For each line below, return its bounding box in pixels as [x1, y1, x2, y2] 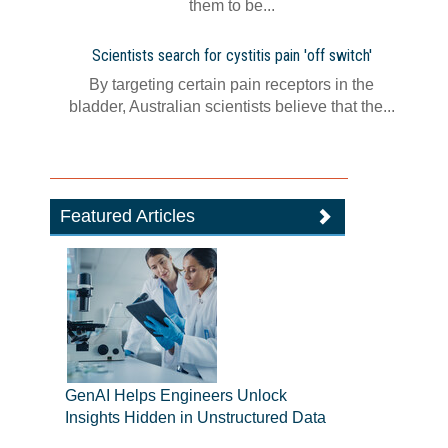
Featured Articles [60, 206, 196, 226]
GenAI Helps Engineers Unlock [65, 387, 288, 404]
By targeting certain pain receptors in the [89, 76, 374, 93]
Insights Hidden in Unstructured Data [65, 409, 327, 426]
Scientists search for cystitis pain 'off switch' [91, 46, 372, 65]
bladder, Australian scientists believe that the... [68, 98, 395, 115]
